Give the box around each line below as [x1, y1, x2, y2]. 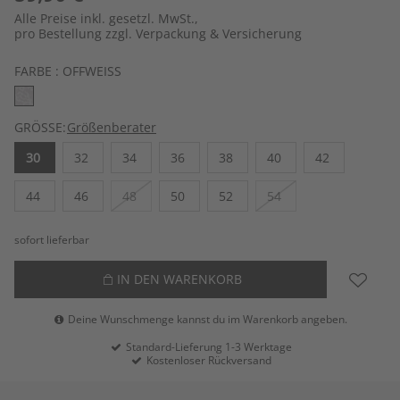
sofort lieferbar [14, 231, 89, 247]
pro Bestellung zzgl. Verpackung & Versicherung [14, 25, 302, 43]
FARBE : [14, 62, 62, 80]
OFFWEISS [62, 62, 114, 80]
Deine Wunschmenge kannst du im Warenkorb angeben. [65, 311, 348, 327]
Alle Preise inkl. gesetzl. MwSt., [14, 10, 198, 28]
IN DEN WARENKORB [116, 270, 242, 287]
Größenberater [67, 118, 156, 136]
